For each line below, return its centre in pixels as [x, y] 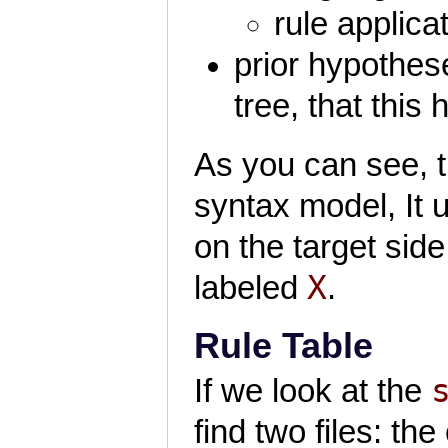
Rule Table [284, 346]
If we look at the [313, 391]
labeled [251, 287]
